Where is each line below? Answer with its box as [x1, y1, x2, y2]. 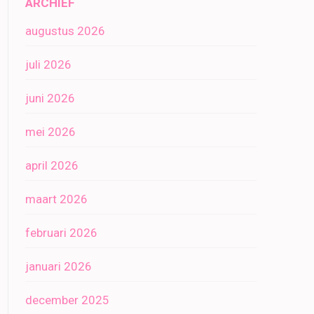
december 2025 [25, 293, 109, 307]
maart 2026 [25, 192, 88, 206]
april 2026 [25, 158, 78, 172]
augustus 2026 [25, 24, 105, 38]
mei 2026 [25, 125, 76, 139]
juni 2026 [25, 91, 75, 105]
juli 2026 [25, 57, 71, 71]
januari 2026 [25, 259, 92, 273]
